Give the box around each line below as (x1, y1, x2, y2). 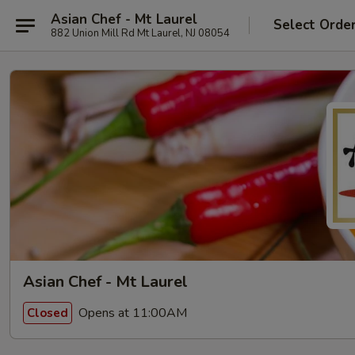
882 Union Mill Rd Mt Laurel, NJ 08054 (51, 25, 230, 40)
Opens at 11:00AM (75, 303, 187, 322)
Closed (27, 304, 68, 321)
